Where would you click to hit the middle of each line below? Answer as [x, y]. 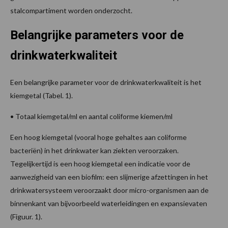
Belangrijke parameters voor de [97, 35]
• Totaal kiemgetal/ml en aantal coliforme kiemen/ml [91, 116]
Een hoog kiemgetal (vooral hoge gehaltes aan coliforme [98, 137]
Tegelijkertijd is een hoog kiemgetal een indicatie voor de [100, 163]
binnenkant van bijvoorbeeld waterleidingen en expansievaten [109, 203]
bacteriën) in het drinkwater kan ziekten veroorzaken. [94, 150]
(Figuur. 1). [26, 216]
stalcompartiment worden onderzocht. [71, 10]
